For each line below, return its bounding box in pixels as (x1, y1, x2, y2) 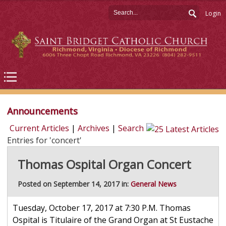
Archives (78, 123, 109, 134)
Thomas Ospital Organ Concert (17, 156, 191, 173)
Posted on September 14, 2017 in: (17, 179, 131, 189)
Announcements (7, 105, 78, 118)
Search (118, 123, 144, 134)
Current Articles (10, 123, 69, 134)
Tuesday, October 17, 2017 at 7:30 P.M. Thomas (12, 202, 191, 214)
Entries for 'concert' (7, 135, 82, 146)
